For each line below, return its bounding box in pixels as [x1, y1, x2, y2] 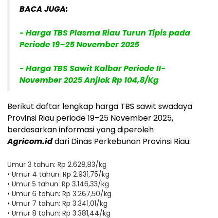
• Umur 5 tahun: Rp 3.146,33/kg [7, 179, 109, 189]
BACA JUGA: [19, 3, 70, 15]
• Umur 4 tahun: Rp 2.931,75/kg [7, 169, 109, 179]
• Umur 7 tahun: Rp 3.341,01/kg [7, 198, 108, 208]
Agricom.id [7, 135, 53, 147]
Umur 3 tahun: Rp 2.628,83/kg [7, 159, 107, 169]
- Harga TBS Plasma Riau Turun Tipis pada [19, 27, 190, 38]
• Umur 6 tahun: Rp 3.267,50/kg [7, 188, 111, 199]
